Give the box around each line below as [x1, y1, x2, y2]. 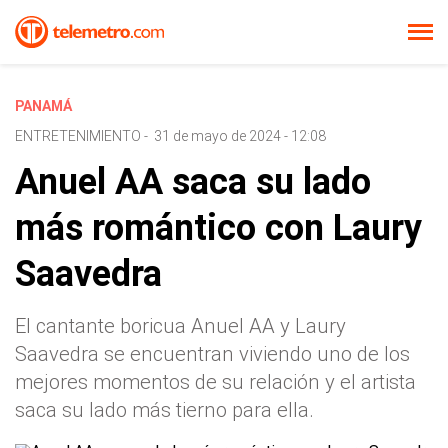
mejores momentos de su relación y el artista [15, 370, 416, 394]
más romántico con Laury [15, 207, 422, 249]
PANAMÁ [15, 98, 72, 114]
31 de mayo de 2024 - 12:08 [154, 128, 326, 144]
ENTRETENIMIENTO [15, 128, 141, 144]
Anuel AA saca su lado [15, 161, 371, 203]
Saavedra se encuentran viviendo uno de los [15, 342, 410, 366]
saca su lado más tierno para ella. [15, 398, 314, 422]
